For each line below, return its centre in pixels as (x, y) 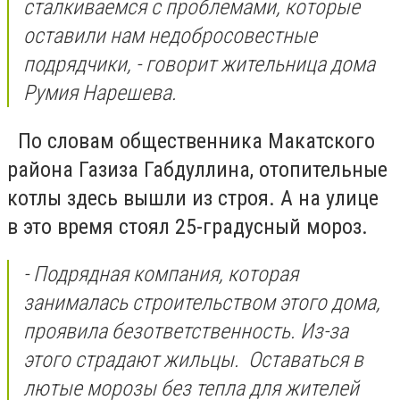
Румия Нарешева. (100, 93)
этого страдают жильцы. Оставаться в (193, 360)
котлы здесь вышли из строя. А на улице (193, 198)
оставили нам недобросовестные (170, 36)
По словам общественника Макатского (191, 141)
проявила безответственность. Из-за (186, 332)
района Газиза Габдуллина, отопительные (197, 169)
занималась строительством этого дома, (202, 303)
